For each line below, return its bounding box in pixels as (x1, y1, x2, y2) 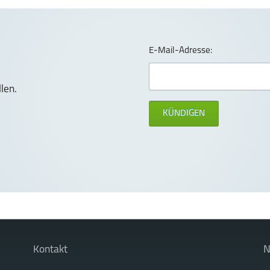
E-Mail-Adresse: (149, 46, 213, 55)
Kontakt (33, 244, 68, 255)
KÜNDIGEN (163, 108, 206, 118)
